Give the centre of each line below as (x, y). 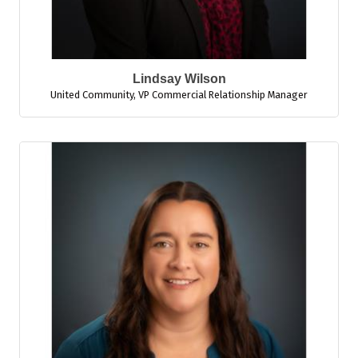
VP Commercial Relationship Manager (223, 95)
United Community (92, 95)
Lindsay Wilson (179, 79)
